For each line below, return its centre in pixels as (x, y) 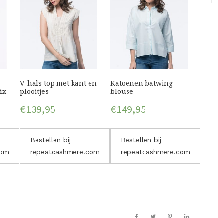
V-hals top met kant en (59, 83)
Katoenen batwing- (143, 83)
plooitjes (35, 91)
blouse (122, 91)
